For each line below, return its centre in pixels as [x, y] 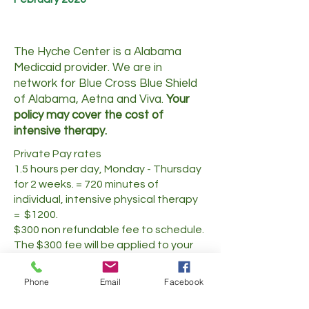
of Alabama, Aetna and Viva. [90, 99]
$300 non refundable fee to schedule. [109, 230]
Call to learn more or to [82, 299]
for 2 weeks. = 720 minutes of [86, 184]
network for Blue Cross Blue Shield [106, 83]
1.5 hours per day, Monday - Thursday [108, 169]
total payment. [54, 260]
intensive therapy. [62, 131]
